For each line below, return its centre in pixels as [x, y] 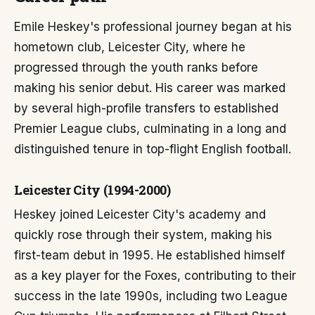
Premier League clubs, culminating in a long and [150, 129]
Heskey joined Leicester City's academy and [140, 214]
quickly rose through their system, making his [143, 235]
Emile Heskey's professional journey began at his [153, 27]
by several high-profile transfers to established [146, 108]
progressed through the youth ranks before [136, 67]
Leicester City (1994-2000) [92, 190]
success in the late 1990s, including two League [151, 296]
